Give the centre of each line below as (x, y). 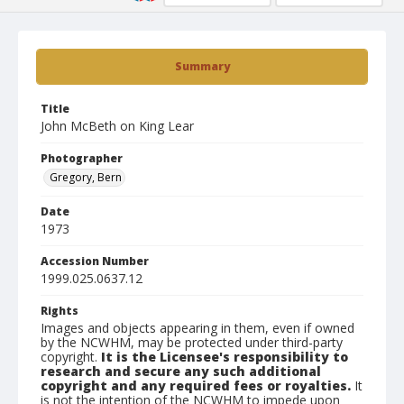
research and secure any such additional (181, 371)
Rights (60, 311)
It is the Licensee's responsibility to (225, 357)
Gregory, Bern (86, 177)
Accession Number (95, 261)
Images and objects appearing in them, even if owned (197, 328)
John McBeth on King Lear (117, 126)
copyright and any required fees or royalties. (196, 386)
